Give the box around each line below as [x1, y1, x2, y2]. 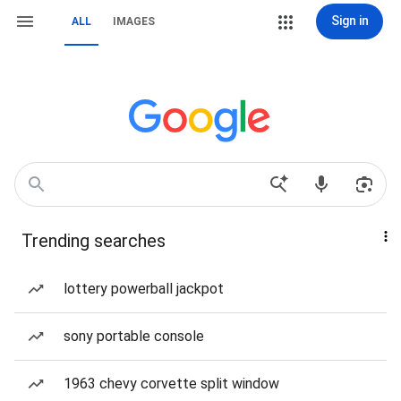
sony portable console [64, 328, 204, 345]
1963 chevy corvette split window [64, 375, 279, 392]
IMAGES [113, 15, 155, 28]
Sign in [330, 13, 369, 28]
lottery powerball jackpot [64, 280, 224, 297]
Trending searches [21, 230, 166, 252]
